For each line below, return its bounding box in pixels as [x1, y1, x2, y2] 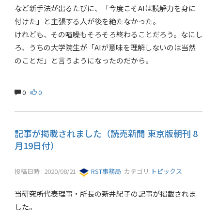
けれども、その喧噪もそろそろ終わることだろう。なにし [15, 29, 202, 39]
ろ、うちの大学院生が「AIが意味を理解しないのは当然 [15, 42, 196, 52]
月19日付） [15, 139, 59, 152]
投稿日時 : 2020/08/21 [15, 167, 79, 176]
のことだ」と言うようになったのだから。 [15, 55, 153, 65]
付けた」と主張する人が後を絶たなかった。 [15, 15, 160, 26]
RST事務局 [90, 167, 121, 176]
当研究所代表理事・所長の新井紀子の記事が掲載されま [15, 188, 196, 199]
